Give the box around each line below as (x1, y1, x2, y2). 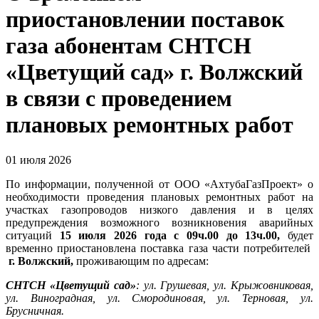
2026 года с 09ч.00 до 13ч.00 (106, 229, 278, 241)
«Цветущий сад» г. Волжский (6, 59, 303, 85)
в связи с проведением (6, 85, 232, 112)
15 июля (59, 229, 107, 241)
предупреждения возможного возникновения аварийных (6, 216, 313, 229)
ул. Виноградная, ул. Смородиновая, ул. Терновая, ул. (6, 291, 313, 304)
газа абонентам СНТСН (6, 33, 251, 59)
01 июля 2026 (6, 153, 71, 166)
